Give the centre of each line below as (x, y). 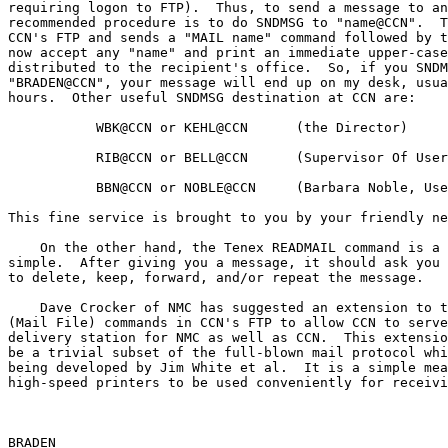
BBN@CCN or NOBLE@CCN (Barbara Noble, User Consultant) (52, 187)
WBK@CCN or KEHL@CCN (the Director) (52, 127)
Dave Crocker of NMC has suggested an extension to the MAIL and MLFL (24, 307)
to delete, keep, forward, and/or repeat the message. (216, 277)
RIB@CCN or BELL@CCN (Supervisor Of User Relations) (52, 157)
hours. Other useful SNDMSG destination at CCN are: (212, 97)
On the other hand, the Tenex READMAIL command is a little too (24, 247)
